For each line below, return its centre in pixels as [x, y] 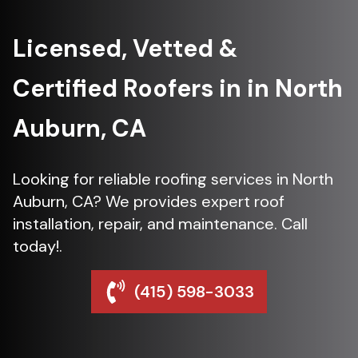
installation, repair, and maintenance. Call [160, 224]
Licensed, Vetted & [125, 48]
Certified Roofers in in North [178, 88]
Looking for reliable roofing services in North [173, 179]
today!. [38, 246]
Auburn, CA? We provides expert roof [149, 201]
